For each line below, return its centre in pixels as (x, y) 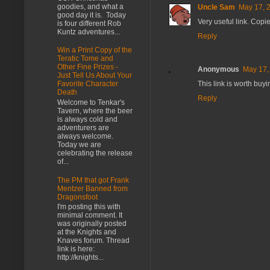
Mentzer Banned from (93, 188)
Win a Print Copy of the (95, 50)
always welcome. (85, 136)
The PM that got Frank (93, 180)
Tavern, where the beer (95, 111)
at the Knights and (87, 232)
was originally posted (92, 224)
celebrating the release (95, 153)
